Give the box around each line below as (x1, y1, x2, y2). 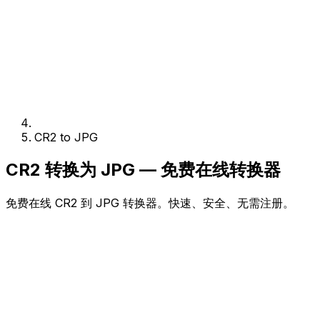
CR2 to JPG (34, 130, 98, 144)
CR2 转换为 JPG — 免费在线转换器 (6, 159, 281, 180)
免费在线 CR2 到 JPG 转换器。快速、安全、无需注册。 (6, 195, 294, 210)
